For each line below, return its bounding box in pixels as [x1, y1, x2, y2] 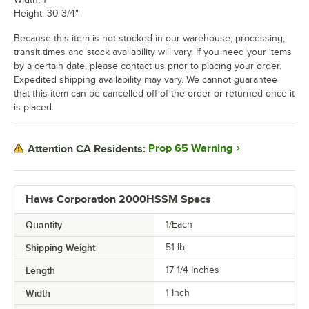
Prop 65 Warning [148, 142, 232, 155]
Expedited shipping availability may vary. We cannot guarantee [14, 74, 277, 86]
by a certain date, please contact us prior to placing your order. [14, 61, 281, 72]
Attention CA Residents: [28, 142, 146, 155]
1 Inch [166, 288, 190, 299]
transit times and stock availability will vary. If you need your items [14, 47, 292, 58]
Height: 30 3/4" [14, 8, 79, 19]
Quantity [26, 219, 62, 231]
